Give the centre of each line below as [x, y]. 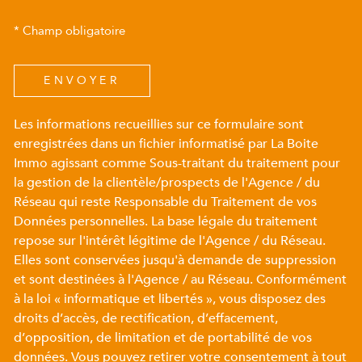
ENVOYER [82, 81]
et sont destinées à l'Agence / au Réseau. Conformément [180, 279]
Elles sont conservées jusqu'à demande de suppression [175, 260]
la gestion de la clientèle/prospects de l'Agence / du [167, 182]
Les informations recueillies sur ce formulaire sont [159, 124]
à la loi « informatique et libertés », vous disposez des [170, 299]
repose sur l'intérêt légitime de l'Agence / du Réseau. [170, 240]
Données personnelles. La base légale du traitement [166, 221]
